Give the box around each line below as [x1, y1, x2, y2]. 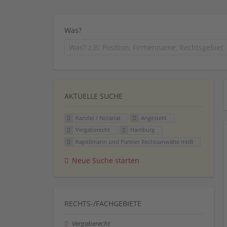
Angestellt [141, 113, 167, 122]
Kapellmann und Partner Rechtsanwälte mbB [75, 138, 193, 146]
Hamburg [130, 126, 155, 134]
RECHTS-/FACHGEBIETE [64, 199, 141, 209]
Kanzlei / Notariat [75, 113, 121, 122]
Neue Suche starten [72, 156, 139, 166]
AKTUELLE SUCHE [64, 91, 123, 101]
